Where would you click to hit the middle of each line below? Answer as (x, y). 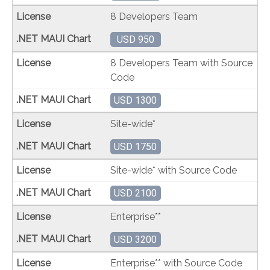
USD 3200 (136, 240)
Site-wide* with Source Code (174, 170)
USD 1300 (136, 100)
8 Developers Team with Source (182, 63)
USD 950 (135, 39)
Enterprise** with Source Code (177, 263)
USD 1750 (136, 147)
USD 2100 (136, 193)
